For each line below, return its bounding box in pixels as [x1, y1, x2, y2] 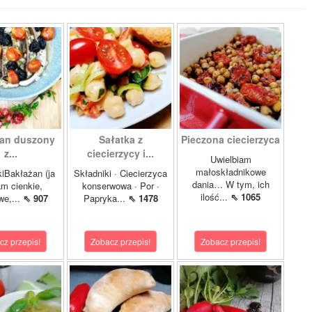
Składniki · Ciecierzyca [74, 166, 167, 180]
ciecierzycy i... [87, 146, 154, 160]
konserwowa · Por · [81, 179, 159, 192]
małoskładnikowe [195, 165, 266, 178]
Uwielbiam [210, 153, 251, 166]
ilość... [201, 190, 231, 203]
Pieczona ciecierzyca [181, 132, 280, 146]
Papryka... [83, 192, 128, 205]
